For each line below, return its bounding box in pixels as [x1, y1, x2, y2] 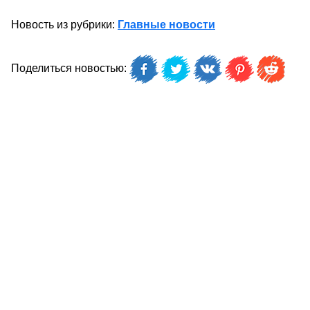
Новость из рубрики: [11, 19, 118, 30]
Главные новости [118, 19, 215, 30]
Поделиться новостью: [11, 62, 129, 75]
